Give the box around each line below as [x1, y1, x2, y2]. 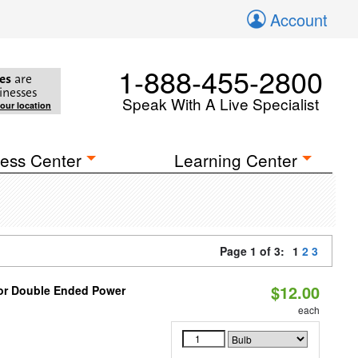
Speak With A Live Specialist [122, 93, 319, 114]
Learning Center [174, 148, 298, 172]
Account [270, 8, 328, 31]
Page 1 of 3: [220, 243, 291, 259]
